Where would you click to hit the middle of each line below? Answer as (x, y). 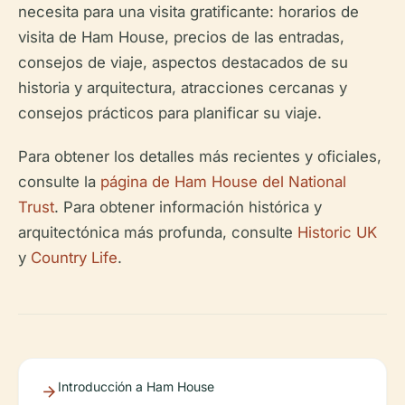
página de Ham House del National (223, 182)
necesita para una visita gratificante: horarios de (188, 12)
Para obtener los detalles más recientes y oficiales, (200, 156)
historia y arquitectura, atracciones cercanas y (183, 88)
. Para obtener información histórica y (188, 207)
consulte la (59, 182)
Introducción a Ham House (136, 386)
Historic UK (337, 232)
